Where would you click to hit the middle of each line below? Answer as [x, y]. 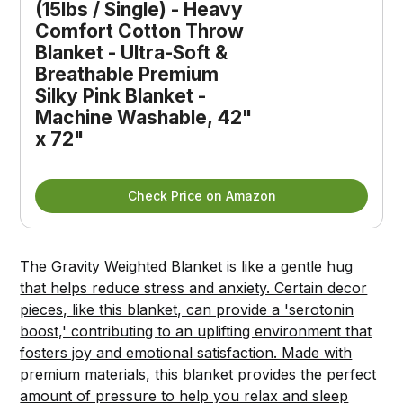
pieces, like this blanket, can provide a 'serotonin [187, 310]
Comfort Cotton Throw [140, 31]
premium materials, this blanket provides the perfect [198, 375]
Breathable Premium [127, 75]
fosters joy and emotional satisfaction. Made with [186, 353]
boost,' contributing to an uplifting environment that [196, 331]
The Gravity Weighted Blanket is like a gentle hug [187, 267]
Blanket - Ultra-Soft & [132, 53]
